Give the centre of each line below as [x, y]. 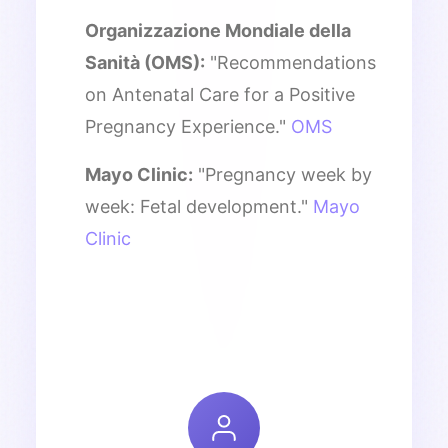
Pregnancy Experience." [188, 126]
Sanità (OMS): [145, 62]
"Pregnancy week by [282, 174]
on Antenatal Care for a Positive [220, 94]
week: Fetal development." [199, 206]
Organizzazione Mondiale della [218, 30]
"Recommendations [290, 62]
